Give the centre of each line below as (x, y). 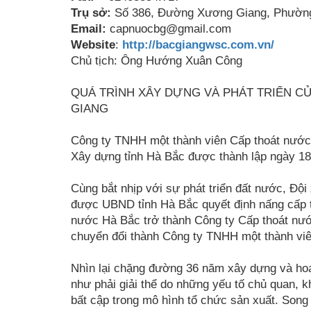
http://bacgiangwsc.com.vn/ (198, 45)
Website (93, 45)
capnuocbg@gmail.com (169, 29)
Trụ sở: (91, 13)
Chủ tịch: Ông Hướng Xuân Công (157, 61)
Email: (89, 29)
